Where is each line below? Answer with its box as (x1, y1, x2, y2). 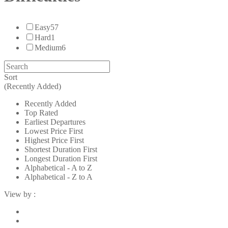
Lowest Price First (24, 127, 83, 136)
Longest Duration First (24, 154, 97, 163)
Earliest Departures (24, 118, 85, 127)
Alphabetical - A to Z (24, 163, 92, 173)
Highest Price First (24, 136, 84, 145)
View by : (4, 190, 36, 199)
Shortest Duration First (24, 145, 97, 154)
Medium (35, 43, 62, 52)
